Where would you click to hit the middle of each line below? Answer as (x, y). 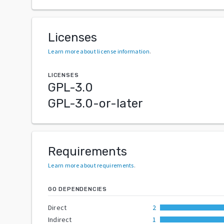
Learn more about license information (99, 51)
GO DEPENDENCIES (77, 189)
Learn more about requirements (91, 165)
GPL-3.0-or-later (95, 103)
